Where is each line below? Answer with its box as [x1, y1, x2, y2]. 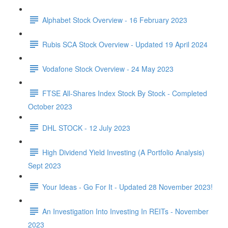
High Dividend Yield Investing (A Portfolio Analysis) [42, 147, 205, 157]
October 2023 [28, 101, 72, 111]
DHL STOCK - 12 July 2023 [42, 122, 130, 133]
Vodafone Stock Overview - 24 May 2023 [42, 63, 174, 74]
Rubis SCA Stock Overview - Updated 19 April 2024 [42, 39, 208, 49]
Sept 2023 [28, 160, 61, 170]
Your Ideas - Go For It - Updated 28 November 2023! [42, 181, 213, 192]
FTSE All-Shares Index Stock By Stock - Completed [42, 88, 207, 98]
